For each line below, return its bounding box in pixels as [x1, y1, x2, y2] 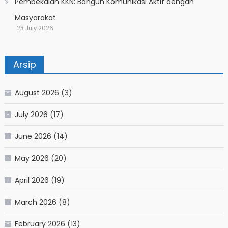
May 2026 [14, 153, 49, 163]
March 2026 [14, 196, 56, 207]
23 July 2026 [16, 23, 53, 32]
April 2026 [14, 175, 49, 185]
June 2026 [14, 131, 51, 141]
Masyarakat [14, 12, 56, 23]
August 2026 [14, 87, 59, 98]
